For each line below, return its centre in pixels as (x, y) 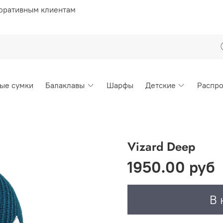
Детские (160, 85)
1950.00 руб (171, 167)
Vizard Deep (161, 146)
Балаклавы (65, 85)
